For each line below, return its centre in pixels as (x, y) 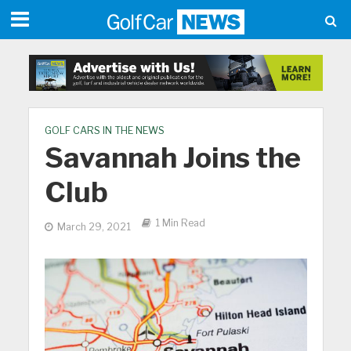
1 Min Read (180, 223)
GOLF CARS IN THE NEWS (104, 131)
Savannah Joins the (172, 158)
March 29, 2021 (94, 227)
